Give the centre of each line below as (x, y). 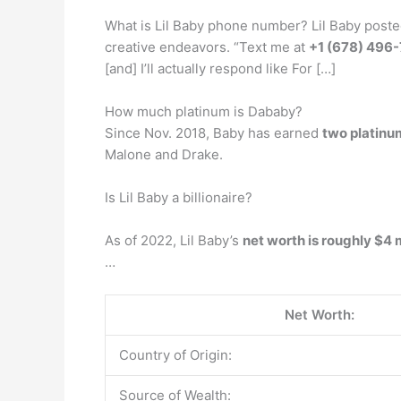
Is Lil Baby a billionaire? (179, 197)
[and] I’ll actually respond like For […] (220, 68)
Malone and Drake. (164, 154)
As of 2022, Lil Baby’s (174, 240)
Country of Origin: (175, 354)
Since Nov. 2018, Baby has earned (213, 132)
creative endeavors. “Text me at (207, 47)
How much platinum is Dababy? (204, 111)
